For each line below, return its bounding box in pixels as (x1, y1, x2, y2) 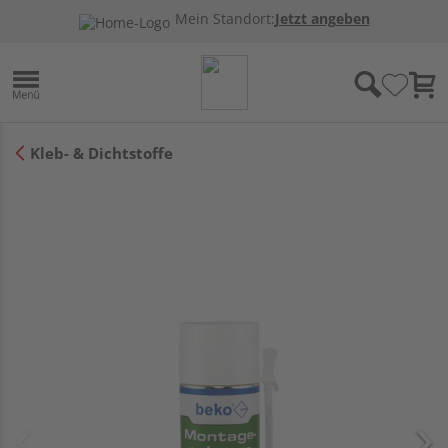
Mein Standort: (174, 10, 275, 28)
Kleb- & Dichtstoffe (30, 142, 173, 163)
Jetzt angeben (274, 10, 370, 28)
